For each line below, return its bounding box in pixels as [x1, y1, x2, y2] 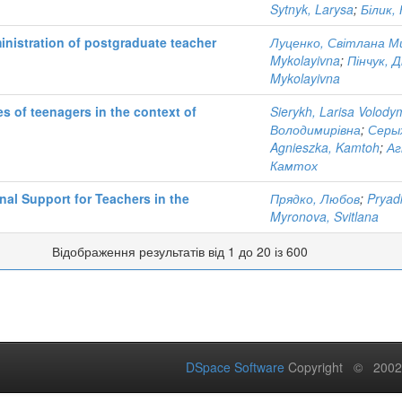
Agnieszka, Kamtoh [270, 138, 380, 156]
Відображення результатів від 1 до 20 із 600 [52, 242, 315, 260]
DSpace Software [186, 358, 284, 376]
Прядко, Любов [270, 189, 360, 207]
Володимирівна [270, 120, 361, 138]
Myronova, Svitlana [270, 207, 379, 225]
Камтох [270, 156, 318, 174]
